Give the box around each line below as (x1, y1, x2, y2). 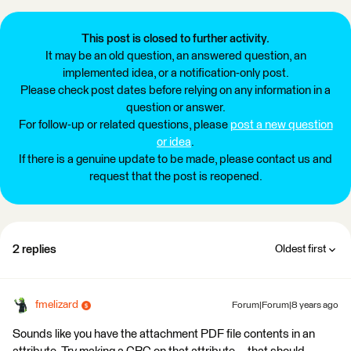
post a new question (230, 119, 333, 131)
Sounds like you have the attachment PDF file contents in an (13, 328, 315, 340)
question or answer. (125, 102, 226, 114)
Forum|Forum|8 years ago (232, 301, 338, 310)
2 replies (13, 244, 56, 255)
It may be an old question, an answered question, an (45, 50, 306, 62)
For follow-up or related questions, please (18, 119, 230, 131)
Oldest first (275, 244, 326, 255)
